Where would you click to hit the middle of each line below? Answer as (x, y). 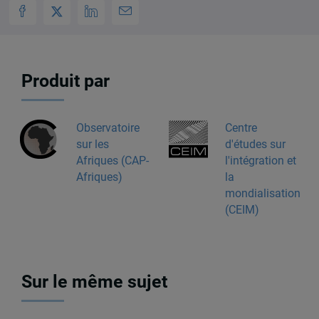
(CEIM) (242, 209)
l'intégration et (260, 160)
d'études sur (255, 144)
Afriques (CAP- (112, 160)
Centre (241, 127)
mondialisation (262, 193)
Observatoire (108, 127)
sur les (92, 144)
